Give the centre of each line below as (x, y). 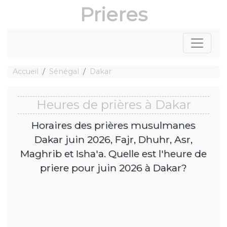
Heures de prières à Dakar (113, 105)
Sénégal (64, 71)
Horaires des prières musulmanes (113, 125)
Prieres (113, 14)
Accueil (26, 71)
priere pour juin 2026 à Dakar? (113, 167)
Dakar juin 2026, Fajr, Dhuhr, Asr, (113, 139)
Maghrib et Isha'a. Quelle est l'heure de (113, 153)
